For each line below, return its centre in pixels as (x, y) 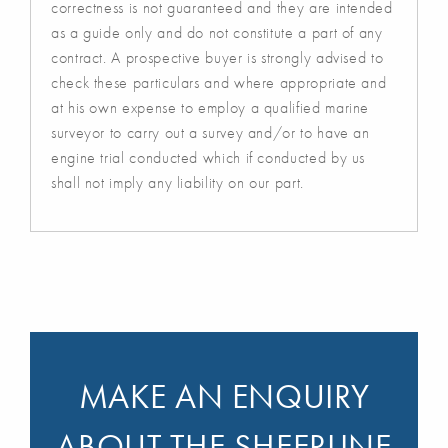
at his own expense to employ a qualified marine (210, 108)
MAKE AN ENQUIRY (224, 397)
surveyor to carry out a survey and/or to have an (210, 133)
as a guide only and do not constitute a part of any (217, 33)
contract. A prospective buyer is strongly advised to (217, 58)
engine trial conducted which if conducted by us (208, 158)
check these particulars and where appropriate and (219, 83)
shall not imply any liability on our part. (177, 183)
